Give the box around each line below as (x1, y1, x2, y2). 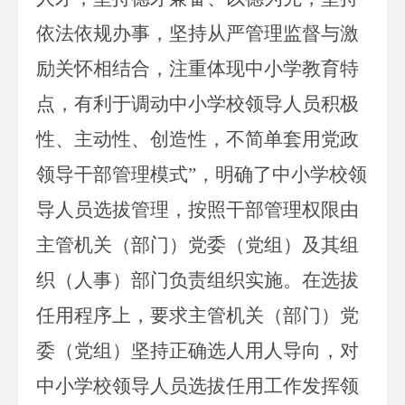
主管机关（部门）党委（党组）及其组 (36, 233, 359, 256)
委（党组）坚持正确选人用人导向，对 (36, 339, 359, 362)
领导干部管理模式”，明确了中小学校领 (36, 163, 367, 185)
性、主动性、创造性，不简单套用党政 (36, 127, 359, 150)
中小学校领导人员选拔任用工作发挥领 (36, 374, 359, 397)
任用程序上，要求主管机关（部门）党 (36, 304, 359, 326)
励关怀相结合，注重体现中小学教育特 (36, 57, 359, 80)
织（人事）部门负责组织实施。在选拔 (36, 268, 359, 291)
